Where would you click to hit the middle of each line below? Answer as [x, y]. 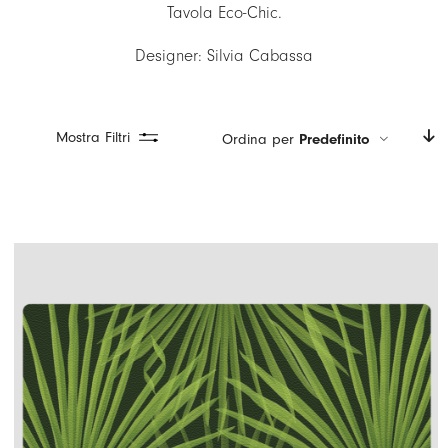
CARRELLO [45, 62]
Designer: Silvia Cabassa [224, 55]
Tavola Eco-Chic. [224, 12]
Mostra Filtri [93, 137]
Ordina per [261, 139]
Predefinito [335, 139]
